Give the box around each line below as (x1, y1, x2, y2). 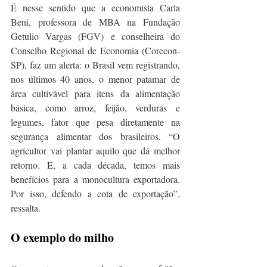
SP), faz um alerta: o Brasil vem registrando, (11, 58, 180, 71)
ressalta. (11, 201, 41, 214)
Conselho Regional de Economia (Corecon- (11, 44, 180, 57)
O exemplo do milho (11, 228, 114, 246)
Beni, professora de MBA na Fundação (11, 15, 180, 28)
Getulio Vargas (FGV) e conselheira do (11, 29, 180, 42)
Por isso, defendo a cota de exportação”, (11, 187, 180, 200)
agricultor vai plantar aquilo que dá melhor (11, 144, 180, 157)
